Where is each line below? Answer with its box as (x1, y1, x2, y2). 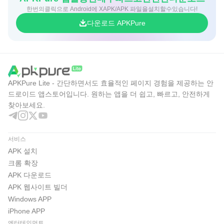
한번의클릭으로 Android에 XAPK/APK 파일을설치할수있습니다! (26, 5, 197, 12)
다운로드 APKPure (86, 19, 145, 27)
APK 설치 (8, 147, 37, 155)
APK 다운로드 (8, 171, 51, 179)
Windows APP (8, 195, 51, 203)
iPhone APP (8, 207, 45, 215)
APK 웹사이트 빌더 (8, 183, 67, 191)
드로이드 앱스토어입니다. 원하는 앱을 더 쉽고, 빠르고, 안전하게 (8, 90, 210, 98)
